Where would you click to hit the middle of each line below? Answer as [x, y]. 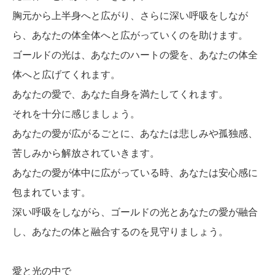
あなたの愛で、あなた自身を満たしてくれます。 [120, 94]
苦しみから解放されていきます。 [86, 153]
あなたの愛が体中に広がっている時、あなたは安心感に [135, 172]
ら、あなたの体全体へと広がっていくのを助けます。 [130, 35]
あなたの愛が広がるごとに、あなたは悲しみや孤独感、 [135, 133]
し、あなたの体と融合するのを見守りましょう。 [120, 231]
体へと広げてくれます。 [66, 74]
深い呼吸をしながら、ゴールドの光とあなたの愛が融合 [135, 212]
